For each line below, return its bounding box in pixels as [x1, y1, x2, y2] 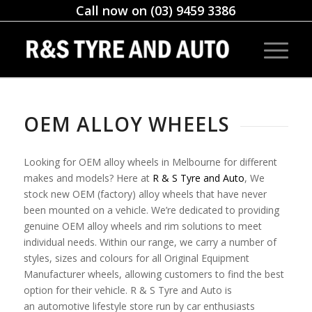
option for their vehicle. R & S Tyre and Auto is [23, 283, 232, 297]
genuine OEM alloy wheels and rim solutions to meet [23, 219, 262, 233]
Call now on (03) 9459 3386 [76, 2, 236, 19]
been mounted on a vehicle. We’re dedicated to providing [23, 203, 279, 217]
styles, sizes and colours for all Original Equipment [23, 251, 249, 265]
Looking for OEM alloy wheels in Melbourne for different [23, 155, 277, 169]
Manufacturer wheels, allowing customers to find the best [23, 267, 284, 281]
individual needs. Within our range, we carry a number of [23, 235, 276, 249]
